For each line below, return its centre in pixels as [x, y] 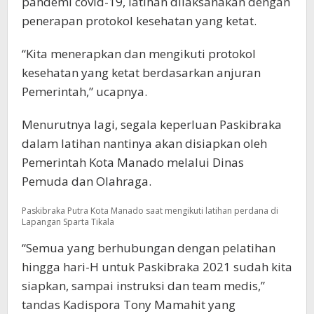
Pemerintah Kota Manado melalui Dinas [133, 162]
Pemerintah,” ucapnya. [84, 91]
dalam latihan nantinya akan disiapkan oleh [144, 143]
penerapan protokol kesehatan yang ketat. [139, 20]
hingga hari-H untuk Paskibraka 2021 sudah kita [157, 267]
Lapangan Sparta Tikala [68, 222]
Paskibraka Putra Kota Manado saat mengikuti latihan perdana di [150, 211]
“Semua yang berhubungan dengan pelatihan [149, 248]
